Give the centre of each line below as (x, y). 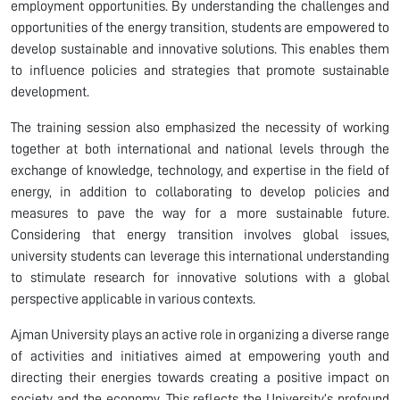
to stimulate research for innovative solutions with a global (200, 277)
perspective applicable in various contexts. (133, 299)
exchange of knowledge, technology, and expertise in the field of (200, 170)
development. (50, 92)
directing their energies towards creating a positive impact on (200, 377)
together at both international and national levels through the (200, 149)
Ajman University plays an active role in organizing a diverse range (200, 334)
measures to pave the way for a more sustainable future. (200, 213)
